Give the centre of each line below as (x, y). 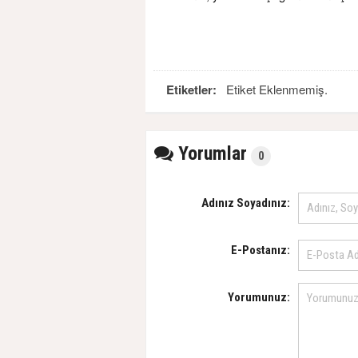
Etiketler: (193, 89)
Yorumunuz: (259, 297)
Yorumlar (210, 153)
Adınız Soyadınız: (246, 203)
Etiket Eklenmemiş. (274, 89)
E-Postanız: (261, 250)
